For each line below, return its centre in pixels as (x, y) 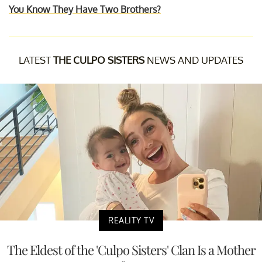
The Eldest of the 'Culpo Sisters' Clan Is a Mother (131, 250)
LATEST (36, 60)
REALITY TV (131, 220)
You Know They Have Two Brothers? (85, 9)
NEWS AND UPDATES (194, 60)
